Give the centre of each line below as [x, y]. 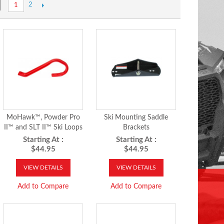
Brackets [136, 127]
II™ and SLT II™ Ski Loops [43, 127]
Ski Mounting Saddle [136, 117]
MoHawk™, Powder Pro [43, 117]
